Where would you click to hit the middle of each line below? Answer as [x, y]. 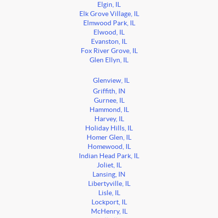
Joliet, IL [109, 165]
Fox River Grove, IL [109, 51]
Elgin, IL [109, 5]
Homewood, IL [109, 147]
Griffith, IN [109, 91]
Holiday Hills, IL [109, 128]
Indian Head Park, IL [109, 156]
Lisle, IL [109, 193]
